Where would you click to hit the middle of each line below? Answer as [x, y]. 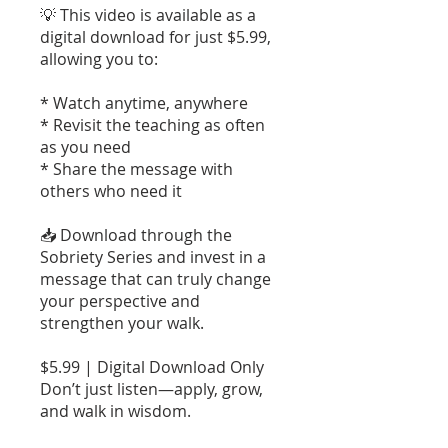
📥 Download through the [136, 234]
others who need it [111, 190]
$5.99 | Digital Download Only [152, 366]
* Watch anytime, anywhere [144, 102]
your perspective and [120, 300]
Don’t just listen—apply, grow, [151, 388]
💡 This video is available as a [148, 14]
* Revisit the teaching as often [152, 124]
